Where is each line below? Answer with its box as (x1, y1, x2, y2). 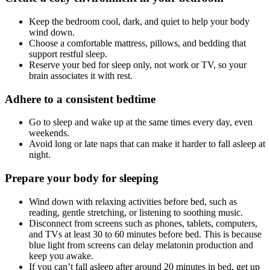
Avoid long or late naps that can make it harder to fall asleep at (29, 139, 265, 149)
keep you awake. (29, 250, 96, 261)
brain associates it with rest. (29, 70, 135, 81)
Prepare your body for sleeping (5, 171, 159, 184)
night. (29, 149, 53, 160)
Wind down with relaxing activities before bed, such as (29, 196, 237, 207)
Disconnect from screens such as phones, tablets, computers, (29, 218, 257, 228)
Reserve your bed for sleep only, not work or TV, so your (29, 59, 246, 70)
